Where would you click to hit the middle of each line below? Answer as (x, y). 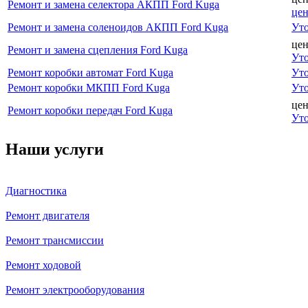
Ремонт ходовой (43, 265)
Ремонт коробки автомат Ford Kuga (90, 72)
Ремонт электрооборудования (75, 289)
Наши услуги (55, 149)
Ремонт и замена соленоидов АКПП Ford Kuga (118, 27)
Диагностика (36, 190)
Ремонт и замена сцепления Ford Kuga (98, 49)
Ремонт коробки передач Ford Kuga (90, 110)
